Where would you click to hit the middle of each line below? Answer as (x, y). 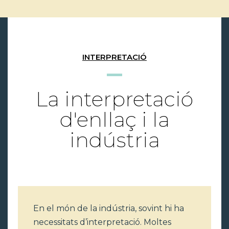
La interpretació (114, 99)
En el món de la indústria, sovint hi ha (109, 208)
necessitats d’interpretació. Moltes (102, 222)
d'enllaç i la (114, 119)
